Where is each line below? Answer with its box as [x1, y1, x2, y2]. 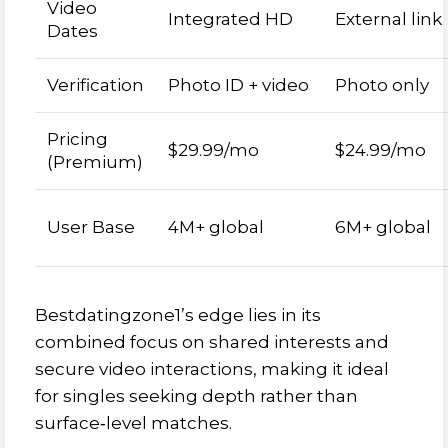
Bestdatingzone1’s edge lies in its [35, 305, 321, 325]
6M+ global [335, 217, 431, 237]
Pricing [47, 129, 108, 149]
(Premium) [47, 152, 143, 172]
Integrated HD [168, 9, 293, 29]
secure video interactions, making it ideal [35, 359, 389, 379]
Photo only [335, 75, 429, 95]
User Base [47, 217, 135, 237]
